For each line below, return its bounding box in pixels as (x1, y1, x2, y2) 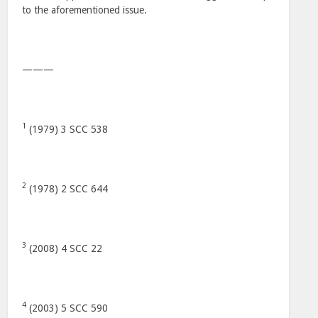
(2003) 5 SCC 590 (26, 302, 109, 314)
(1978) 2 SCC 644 (26, 183, 109, 194)
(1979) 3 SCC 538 (26, 124, 109, 135)
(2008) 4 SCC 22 (26, 243, 103, 254)
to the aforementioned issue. (22, 4, 148, 16)
